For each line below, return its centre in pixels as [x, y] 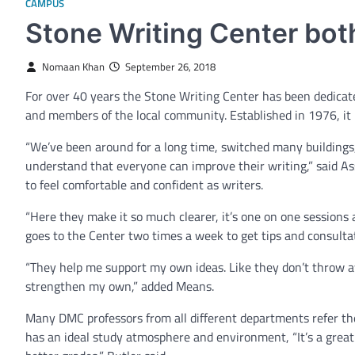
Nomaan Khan [73, 67]
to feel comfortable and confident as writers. [144, 185]
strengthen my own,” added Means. [120, 286]
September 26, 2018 [170, 67]
